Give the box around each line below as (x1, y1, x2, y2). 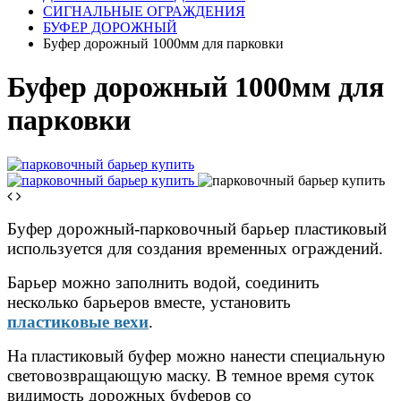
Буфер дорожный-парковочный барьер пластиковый (7, 218, 387, 238)
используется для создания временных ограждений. (7, 238, 383, 258)
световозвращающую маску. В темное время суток (7, 365, 374, 385)
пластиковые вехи (7, 311, 149, 331)
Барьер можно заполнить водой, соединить (7, 272, 320, 292)
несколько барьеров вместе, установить (7, 292, 291, 311)
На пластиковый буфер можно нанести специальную (7, 346, 385, 365)
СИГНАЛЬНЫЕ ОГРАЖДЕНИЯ (43, 4, 245, 19)
